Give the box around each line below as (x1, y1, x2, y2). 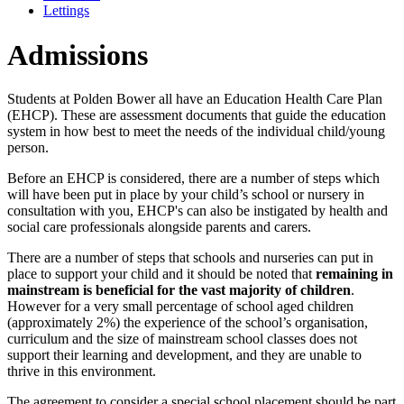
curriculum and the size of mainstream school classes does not (7, 331, 357, 346)
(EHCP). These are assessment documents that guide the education (7, 107, 386, 123)
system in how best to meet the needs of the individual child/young (7, 124, 385, 139)
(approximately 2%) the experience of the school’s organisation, (7, 315, 368, 330)
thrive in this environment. (7, 363, 156, 379)
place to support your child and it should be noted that (7, 266, 312, 281)
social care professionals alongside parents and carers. (7, 219, 315, 234)
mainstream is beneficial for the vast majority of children (7, 282, 351, 298)
